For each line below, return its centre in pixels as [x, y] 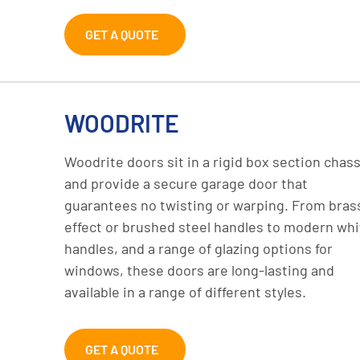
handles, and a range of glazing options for [198, 249]
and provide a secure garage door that [186, 184]
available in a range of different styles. [185, 292]
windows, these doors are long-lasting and [199, 270]
